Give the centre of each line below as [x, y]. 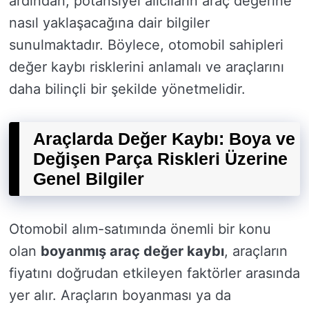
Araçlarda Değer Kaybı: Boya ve [164, 139]
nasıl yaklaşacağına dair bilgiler [109, 23]
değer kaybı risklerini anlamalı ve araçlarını [147, 67]
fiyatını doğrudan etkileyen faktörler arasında [154, 273]
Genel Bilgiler [89, 179]
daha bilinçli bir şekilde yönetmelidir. [127, 89]
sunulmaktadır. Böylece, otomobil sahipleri [146, 45]
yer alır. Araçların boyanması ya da [120, 295]
